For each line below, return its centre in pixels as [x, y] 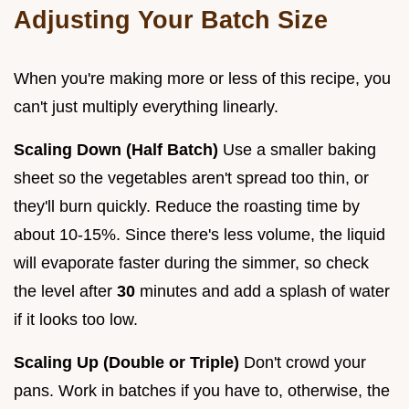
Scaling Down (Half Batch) [116, 150]
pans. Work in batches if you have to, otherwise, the [202, 391]
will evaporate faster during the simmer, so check [191, 263]
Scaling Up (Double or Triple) [126, 363]
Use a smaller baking [297, 150]
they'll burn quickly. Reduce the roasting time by [187, 207]
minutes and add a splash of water [262, 292]
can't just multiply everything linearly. [146, 107]
